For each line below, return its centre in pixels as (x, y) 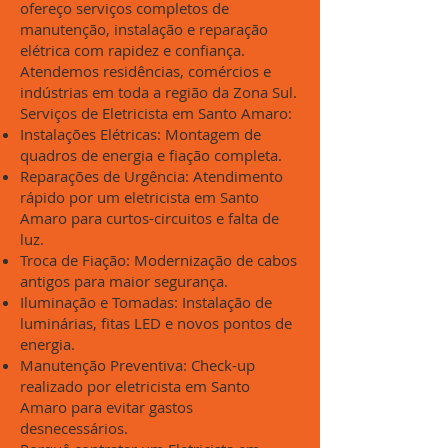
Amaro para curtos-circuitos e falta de (149, 218)
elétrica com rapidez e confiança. (132, 50)
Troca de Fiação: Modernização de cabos (158, 260)
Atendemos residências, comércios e (145, 71)
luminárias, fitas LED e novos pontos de (156, 323)
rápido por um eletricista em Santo (139, 197)
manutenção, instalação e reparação (144, 29)
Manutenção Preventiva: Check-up (137, 365)
